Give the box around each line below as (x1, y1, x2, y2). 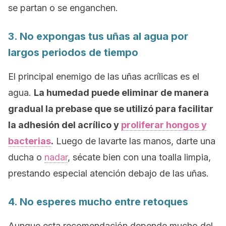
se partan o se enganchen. (8, 3, 118, 13)
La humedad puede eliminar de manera (34, 87, 209, 98)
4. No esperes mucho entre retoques (8, 196, 188, 208)
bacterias (8, 136, 51, 146)
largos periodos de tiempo (8, 46, 138, 59)
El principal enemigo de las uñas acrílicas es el (8, 71, 199, 82)
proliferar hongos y (121, 120, 207, 130)
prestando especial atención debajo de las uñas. (8, 168, 209, 179)
